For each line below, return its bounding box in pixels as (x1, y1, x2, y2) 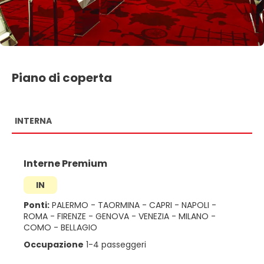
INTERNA (15, 114, 52, 127)
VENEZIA (138, 210, 171, 222)
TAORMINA (98, 199, 142, 211)
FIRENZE (57, 210, 88, 222)
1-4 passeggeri (84, 238, 146, 250)
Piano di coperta (12, 69, 112, 86)
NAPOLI (181, 199, 212, 211)
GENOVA (95, 210, 131, 222)
